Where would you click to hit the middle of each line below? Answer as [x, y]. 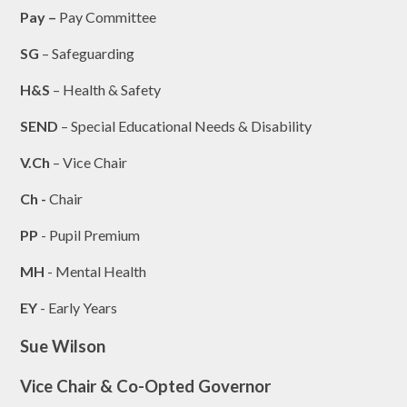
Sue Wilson [63, 346]
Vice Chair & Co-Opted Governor [146, 386]
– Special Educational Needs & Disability [185, 125]
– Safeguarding [87, 53]
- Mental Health [96, 271]
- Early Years [78, 307]
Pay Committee [108, 16]
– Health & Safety [106, 89]
